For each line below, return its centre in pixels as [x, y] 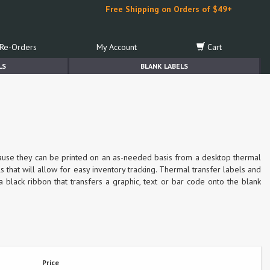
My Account [116, 47]
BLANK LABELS [164, 66]
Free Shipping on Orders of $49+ [169, 9]
